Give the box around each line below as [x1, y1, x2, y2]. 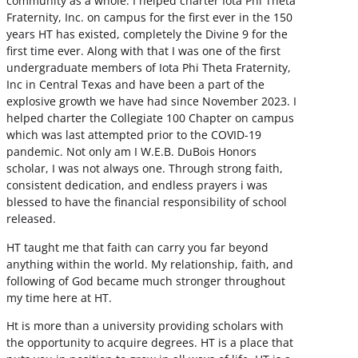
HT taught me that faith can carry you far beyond [6, 239, 268, 255]
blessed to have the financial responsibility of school [6, 194, 287, 210]
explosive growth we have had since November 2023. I [6, 93, 296, 109]
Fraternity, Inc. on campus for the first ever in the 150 [6, 10, 292, 26]
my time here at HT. [6, 289, 112, 305]
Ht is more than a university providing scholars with [6, 318, 284, 334]
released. [6, 211, 56, 227]
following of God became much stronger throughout [6, 272, 285, 288]
